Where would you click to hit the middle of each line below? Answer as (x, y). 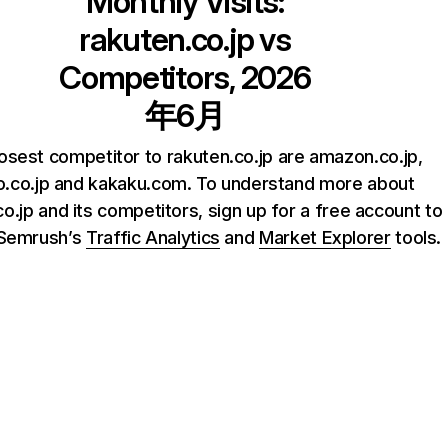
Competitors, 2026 (185, 77)
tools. (416, 237)
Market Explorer (325, 237)
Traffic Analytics (152, 237)
